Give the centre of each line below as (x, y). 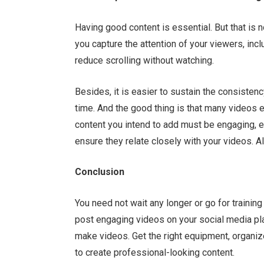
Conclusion (100, 172)
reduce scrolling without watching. (145, 60)
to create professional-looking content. (155, 252)
